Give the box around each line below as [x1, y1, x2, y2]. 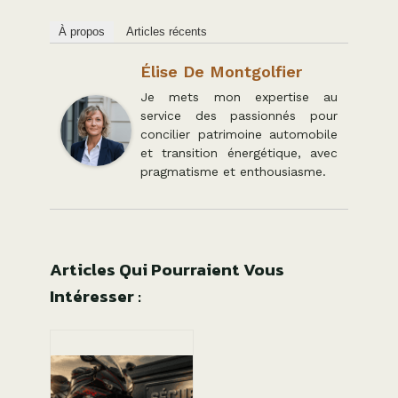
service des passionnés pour [140, 107, 338, 123]
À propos [59, 24, 105, 38]
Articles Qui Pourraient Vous [50, 256, 284, 283]
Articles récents [126, 24, 207, 38]
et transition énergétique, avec [140, 145, 338, 160]
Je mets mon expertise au [140, 89, 338, 104]
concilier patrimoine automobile [140, 126, 338, 141]
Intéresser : [50, 283, 141, 309]
